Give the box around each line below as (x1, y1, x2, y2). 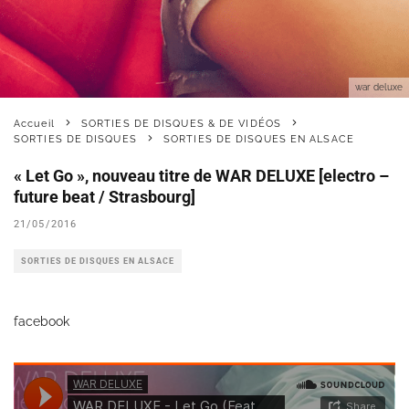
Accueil (14, 118, 55, 130)
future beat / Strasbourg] (14, 187, 195, 206)
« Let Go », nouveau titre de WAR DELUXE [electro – (14, 166, 389, 185)
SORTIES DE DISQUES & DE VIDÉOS (80, 118, 281, 130)
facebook (14, 314, 69, 329)
